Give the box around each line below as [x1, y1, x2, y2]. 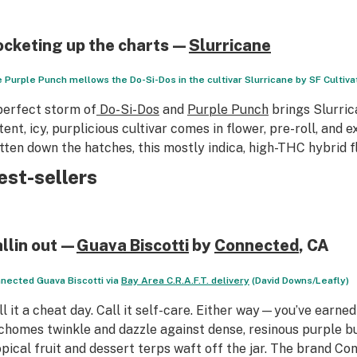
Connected [214, 236, 299, 255]
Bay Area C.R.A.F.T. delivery [120, 275, 249, 286]
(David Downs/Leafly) [249, 275, 349, 286]
